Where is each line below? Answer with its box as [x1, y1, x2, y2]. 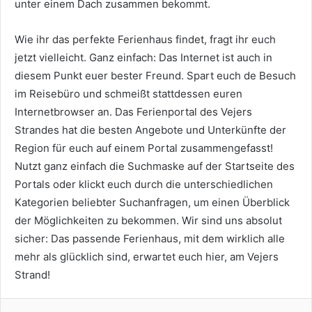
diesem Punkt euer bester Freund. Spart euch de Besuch [15, 69, 296, 82]
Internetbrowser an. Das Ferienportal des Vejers [15, 105, 252, 118]
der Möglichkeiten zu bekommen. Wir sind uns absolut [15, 214, 282, 227]
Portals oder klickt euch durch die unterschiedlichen [15, 178, 273, 191]
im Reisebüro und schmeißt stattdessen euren [15, 87, 242, 100]
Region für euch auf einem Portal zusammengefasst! [15, 141, 273, 155]
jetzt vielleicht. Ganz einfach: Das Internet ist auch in [15, 51, 272, 64]
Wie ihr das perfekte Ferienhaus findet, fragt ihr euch [15, 33, 276, 46]
